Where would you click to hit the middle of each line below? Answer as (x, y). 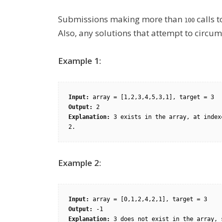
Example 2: (80, 163)
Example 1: (80, 61)
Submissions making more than (121, 19)
